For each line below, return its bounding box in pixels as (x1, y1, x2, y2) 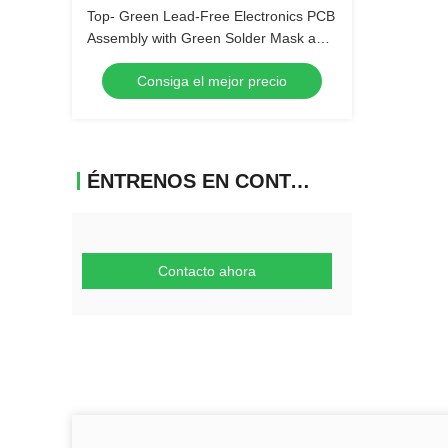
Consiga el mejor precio (137, 73, 287, 89)
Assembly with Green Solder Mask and (87, 30, 332, 46)
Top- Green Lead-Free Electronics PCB (87, 8, 335, 24)
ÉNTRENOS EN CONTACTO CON (290, 170, 310, 192)
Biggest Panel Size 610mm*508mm (87, 52, 310, 68)
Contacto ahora (158, 263, 256, 279)
